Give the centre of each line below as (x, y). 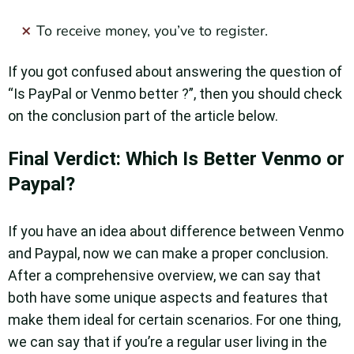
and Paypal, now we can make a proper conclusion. (168, 254)
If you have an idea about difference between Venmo (176, 232)
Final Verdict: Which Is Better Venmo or (176, 159)
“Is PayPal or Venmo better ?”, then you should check (175, 94)
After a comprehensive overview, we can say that (164, 276)
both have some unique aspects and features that (168, 298)
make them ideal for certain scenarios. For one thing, (174, 320)
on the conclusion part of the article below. (145, 116)
